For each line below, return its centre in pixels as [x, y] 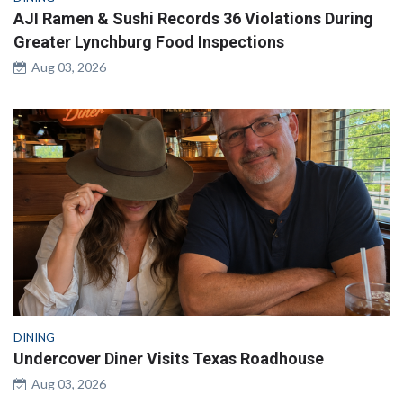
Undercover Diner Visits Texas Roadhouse [169, 358]
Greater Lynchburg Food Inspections [149, 41]
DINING [34, 337]
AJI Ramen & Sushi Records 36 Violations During [193, 18]
